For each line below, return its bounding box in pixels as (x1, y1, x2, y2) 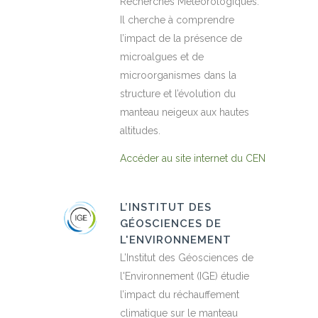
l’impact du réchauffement (120, 289, 239, 301)
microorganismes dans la (120, 70, 236, 82)
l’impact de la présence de (120, 33, 242, 45)
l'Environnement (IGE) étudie (120, 270, 249, 283)
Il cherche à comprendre (120, 14, 234, 26)
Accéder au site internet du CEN (120, 153, 265, 165)
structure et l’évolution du (120, 88, 236, 100)
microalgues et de (120, 51, 204, 63)
